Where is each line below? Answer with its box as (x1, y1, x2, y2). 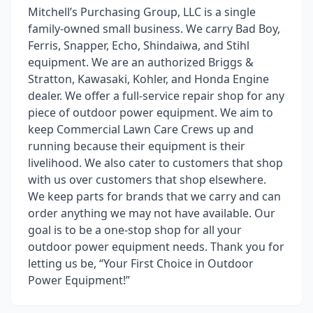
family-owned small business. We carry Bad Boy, (28, 21, 280, 36)
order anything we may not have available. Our (28, 205, 275, 221)
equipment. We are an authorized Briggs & (28, 54, 254, 70)
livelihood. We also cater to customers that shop (28, 155, 283, 170)
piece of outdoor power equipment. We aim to (28, 105, 273, 120)
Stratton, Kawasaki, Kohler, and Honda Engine (28, 71, 269, 87)
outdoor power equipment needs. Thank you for (28, 239, 284, 254)
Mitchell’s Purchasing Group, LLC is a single (28, 4, 256, 20)
